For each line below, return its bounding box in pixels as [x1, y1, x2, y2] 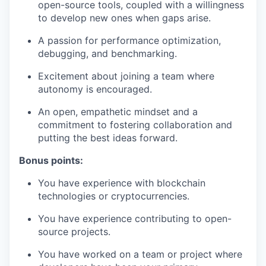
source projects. [38, 226, 110, 237]
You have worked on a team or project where [38, 248, 242, 260]
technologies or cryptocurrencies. [38, 190, 189, 202]
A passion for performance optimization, [38, 34, 221, 46]
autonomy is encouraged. [38, 83, 152, 95]
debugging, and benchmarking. [38, 47, 177, 59]
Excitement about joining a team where [38, 70, 214, 82]
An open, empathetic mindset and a [38, 106, 198, 118]
